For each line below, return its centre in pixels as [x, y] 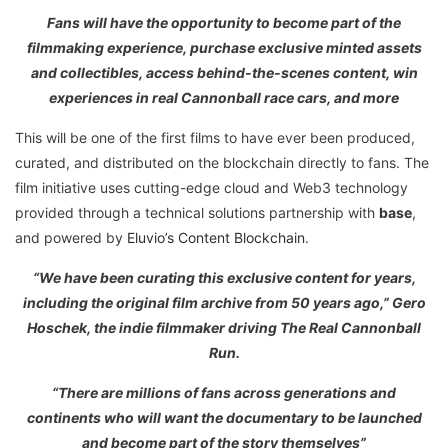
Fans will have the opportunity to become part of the [224, 23]
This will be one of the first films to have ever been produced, [215, 138]
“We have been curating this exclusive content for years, [224, 278]
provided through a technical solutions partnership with [197, 213]
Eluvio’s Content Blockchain [216, 238]
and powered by [69, 238]
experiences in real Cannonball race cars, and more [224, 98]
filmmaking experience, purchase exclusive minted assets [224, 48]
